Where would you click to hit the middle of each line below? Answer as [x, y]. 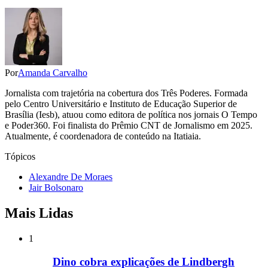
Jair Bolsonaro [56, 188]
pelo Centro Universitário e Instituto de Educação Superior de [121, 104]
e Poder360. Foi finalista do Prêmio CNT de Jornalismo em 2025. [129, 126]
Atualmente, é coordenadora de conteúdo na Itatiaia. [103, 136]
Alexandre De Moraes [71, 177]
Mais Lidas [39, 213]
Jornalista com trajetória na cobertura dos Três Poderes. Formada [126, 93]
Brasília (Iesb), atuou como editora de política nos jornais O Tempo [131, 115]
